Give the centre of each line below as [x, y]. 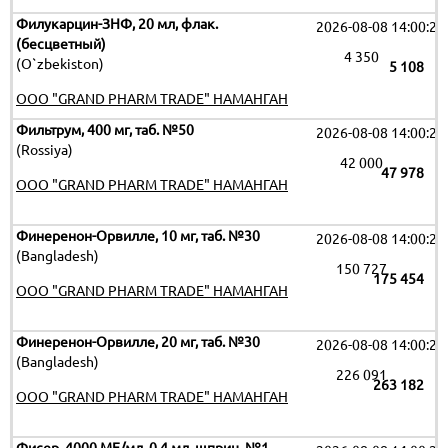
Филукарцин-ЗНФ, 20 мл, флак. [117, 24]
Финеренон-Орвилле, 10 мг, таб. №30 [138, 236]
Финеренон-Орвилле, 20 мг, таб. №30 [138, 342]
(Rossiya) [44, 150]
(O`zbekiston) [60, 64]
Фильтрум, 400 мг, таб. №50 [105, 130]
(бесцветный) [61, 44]
